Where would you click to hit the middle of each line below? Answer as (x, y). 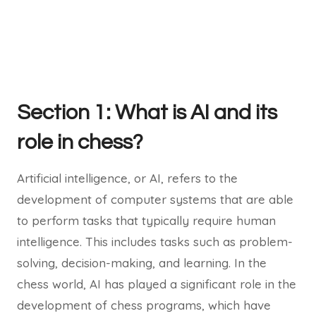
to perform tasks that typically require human (146, 220)
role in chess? (80, 142)
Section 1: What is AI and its (147, 113)
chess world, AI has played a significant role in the (157, 284)
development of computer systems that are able (155, 199)
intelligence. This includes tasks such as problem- (155, 242)
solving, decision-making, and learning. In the (142, 263)
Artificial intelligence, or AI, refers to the (127, 178)
